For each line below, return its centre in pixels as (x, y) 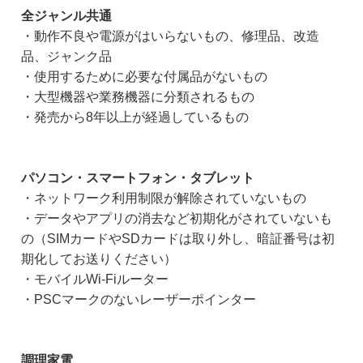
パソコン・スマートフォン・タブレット (138, 178)
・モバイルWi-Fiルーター (95, 280)
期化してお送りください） (99, 259)
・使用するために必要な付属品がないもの (144, 77)
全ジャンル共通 (66, 16)
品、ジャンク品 (66, 57)
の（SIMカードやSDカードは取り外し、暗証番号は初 (178, 239)
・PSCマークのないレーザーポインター (139, 300)
